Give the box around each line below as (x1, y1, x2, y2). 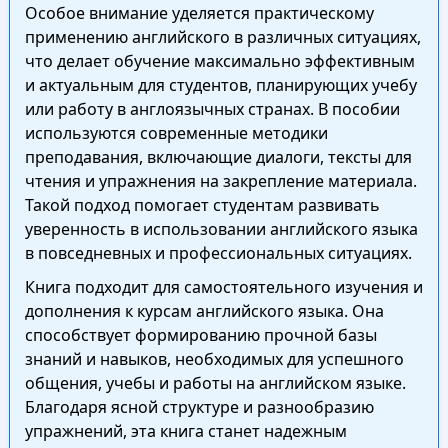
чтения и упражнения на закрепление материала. (24, 170, 417, 192)
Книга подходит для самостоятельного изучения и (24, 276, 423, 298)
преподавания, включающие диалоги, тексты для (24, 146, 412, 168)
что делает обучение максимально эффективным (24, 50, 415, 72)
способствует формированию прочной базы (24, 324, 377, 346)
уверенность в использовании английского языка (24, 218, 418, 240)
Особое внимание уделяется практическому (24, 2, 374, 24)
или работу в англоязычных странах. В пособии (24, 98, 400, 120)
